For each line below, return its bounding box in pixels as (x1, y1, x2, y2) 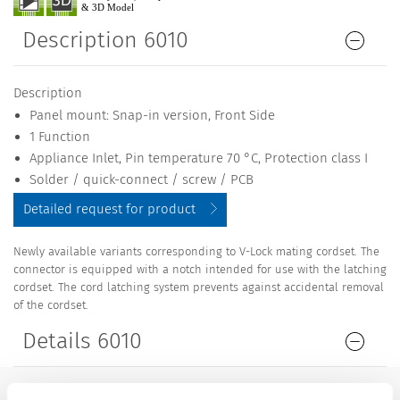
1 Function (29, 129, 90, 146)
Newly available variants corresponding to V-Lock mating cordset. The (13, 245, 379, 259)
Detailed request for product (23, 201, 196, 218)
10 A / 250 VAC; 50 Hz (200, 382, 299, 396)
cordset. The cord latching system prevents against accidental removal (13, 280, 384, 295)
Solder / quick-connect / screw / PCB (29, 171, 254, 188)
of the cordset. (13, 298, 88, 312)
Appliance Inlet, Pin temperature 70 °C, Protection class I (29, 150, 368, 167)
